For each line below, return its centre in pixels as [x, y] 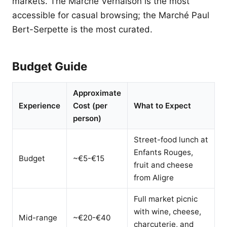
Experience [40, 106]
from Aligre [154, 178]
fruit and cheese [163, 165]
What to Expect [162, 106]
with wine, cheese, [167, 212]
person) [87, 118]
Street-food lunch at [171, 140]
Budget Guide [50, 66]
